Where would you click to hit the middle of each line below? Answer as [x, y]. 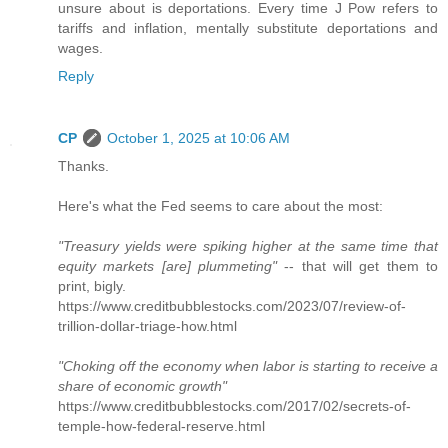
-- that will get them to [357, 265]
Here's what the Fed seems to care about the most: [220, 205]
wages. [80, 47]
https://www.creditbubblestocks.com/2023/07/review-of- [232, 305]
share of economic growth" [142, 385]
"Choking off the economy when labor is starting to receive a [248, 365]
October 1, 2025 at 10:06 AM [198, 137]
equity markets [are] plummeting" [167, 265]
